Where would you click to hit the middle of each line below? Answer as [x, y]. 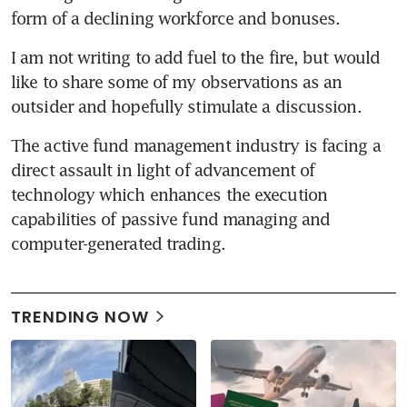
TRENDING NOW [80, 316]
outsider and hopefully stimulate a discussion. [186, 106]
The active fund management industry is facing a [196, 145]
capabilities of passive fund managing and [171, 218]
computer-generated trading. [118, 243]
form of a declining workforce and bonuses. [176, 18]
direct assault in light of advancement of [163, 169]
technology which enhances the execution [169, 194]
